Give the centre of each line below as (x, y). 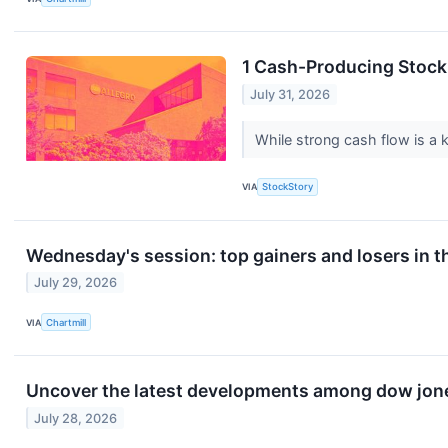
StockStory (288, 187)
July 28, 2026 (76, 418)
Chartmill (66, 322)
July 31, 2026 (290, 94)
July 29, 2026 (76, 283)
